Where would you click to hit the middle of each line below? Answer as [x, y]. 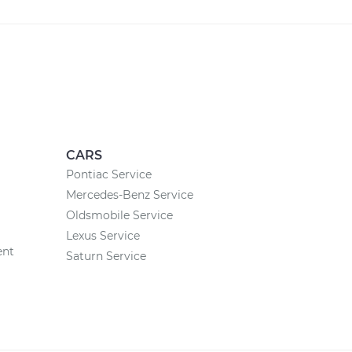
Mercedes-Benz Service [129, 195]
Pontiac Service [108, 174]
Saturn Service [106, 256]
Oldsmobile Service [119, 215]
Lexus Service [103, 236]
